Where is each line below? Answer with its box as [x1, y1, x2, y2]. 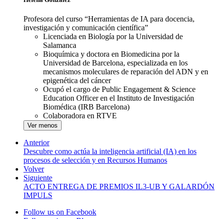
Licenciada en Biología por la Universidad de [43, 32, 183, 41]
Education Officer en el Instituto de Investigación [43, 94, 194, 103]
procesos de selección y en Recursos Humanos [23, 156, 167, 165]
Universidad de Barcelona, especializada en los [43, 59, 188, 67]
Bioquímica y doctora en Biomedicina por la [43, 50, 179, 59]
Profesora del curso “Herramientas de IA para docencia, [23, 15, 195, 23]
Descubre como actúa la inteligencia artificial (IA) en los [23, 147, 197, 156]
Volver [23, 165, 44, 174]
